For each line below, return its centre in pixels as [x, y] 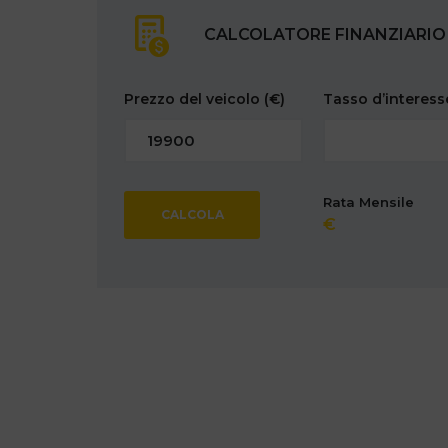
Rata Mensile [369, 202]
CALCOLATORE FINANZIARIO [325, 35]
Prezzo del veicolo [194, 99]
